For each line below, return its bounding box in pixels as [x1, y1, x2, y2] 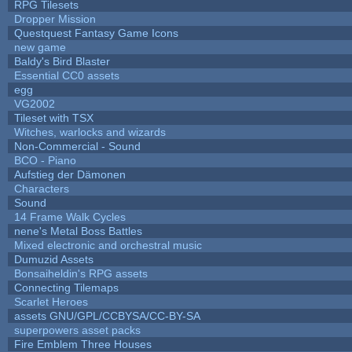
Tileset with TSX [13, 111, 93, 124]
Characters [13, 181, 69, 195]
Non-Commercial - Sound [13, 139, 141, 152]
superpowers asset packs [13, 323, 141, 336]
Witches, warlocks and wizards [13, 125, 166, 138]
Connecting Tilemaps [13, 280, 119, 294]
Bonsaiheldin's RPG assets [13, 266, 148, 280]
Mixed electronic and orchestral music [13, 238, 202, 251]
